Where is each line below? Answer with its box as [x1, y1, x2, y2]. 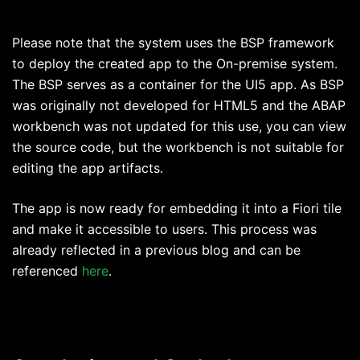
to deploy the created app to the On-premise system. [12, 55, 337, 72]
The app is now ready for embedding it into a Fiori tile [12, 200, 342, 217]
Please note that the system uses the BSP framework [12, 35, 334, 51]
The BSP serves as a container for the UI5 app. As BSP [12, 76, 344, 93]
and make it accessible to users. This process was [12, 221, 317, 238]
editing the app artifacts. [12, 160, 163, 177]
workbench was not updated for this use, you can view [12, 118, 346, 135]
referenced [12, 263, 82, 280]
